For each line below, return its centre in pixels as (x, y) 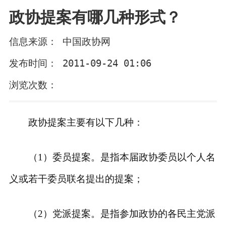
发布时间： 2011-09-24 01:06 (80, 63)
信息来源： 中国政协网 (60, 42)
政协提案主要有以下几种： (86, 122)
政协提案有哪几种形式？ (95, 17)
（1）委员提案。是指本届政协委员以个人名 (122, 157)
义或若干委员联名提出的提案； (76, 179)
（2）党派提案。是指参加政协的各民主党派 (122, 213)
